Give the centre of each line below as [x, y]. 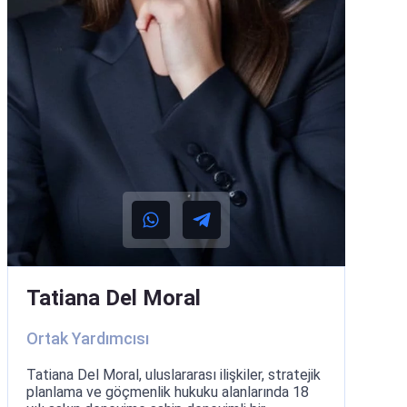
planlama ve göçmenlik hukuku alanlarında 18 [168, 392]
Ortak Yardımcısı [88, 338]
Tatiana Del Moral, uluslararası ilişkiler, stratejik [174, 374]
